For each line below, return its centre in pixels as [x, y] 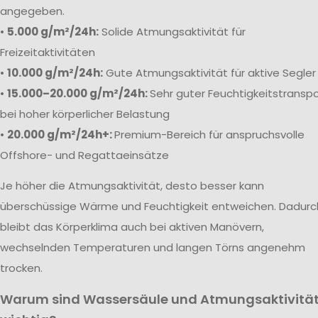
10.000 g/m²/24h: [55, 72]
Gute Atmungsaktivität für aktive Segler [209, 72]
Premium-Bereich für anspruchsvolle [209, 134]
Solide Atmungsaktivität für [172, 31]
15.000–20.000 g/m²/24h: [78, 93]
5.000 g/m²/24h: [53, 31]
